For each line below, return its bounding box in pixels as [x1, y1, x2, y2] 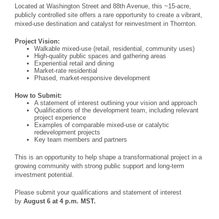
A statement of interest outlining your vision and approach [34, 99, 197, 107]
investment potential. [15, 171, 74, 178]
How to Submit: [15, 92, 62, 99]
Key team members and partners [34, 136, 127, 143]
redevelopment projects [34, 129, 100, 136]
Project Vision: [15, 38, 60, 45]
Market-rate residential [34, 67, 97, 74]
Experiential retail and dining [34, 60, 114, 67]
